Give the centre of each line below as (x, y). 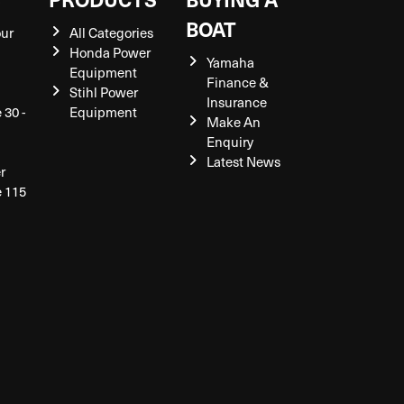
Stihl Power (103, 92)
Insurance (236, 102)
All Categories (111, 32)
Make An (233, 122)
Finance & (237, 82)
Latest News (243, 161)
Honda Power (110, 52)
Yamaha (230, 62)
